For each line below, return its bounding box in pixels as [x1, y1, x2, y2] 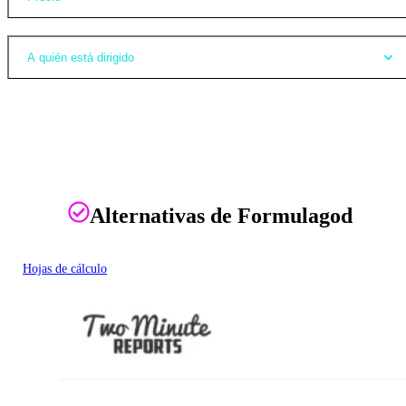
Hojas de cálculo [23, 262, 107, 276]
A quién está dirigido [27, 51, 134, 65]
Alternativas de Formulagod [90, 204, 353, 228]
